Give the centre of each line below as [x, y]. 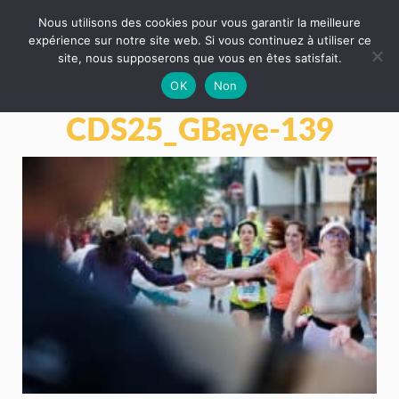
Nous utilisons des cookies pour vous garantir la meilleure [199, 22]
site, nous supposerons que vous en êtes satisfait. [199, 58]
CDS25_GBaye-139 [199, 128]
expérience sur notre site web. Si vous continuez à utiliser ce [199, 40]
